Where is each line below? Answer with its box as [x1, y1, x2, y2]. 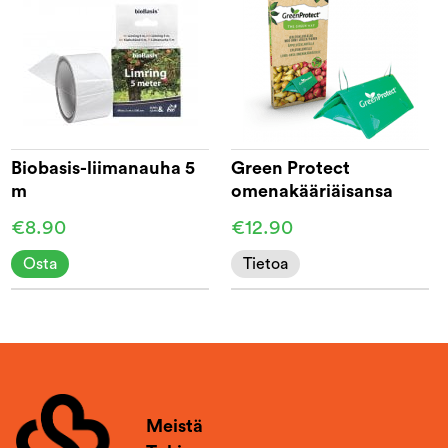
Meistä [146, 417, 204, 436]
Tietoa [243, 255, 289, 272]
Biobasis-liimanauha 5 [11, 158, 196, 177]
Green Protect [231, 158, 351, 177]
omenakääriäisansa [231, 181, 394, 200]
